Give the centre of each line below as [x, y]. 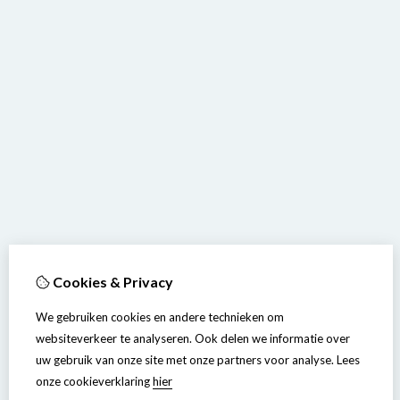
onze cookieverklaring [94, 381]
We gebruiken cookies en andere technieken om [160, 317]
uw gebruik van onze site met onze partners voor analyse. [185, 360]
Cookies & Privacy [112, 282]
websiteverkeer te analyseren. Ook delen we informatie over [193, 338]
